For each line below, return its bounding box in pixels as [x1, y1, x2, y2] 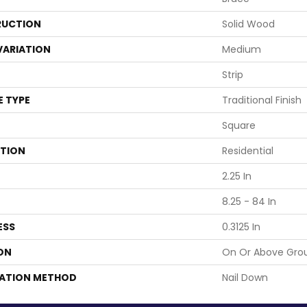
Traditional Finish [222, 93, 302, 107]
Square [222, 119, 256, 132]
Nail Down [222, 271, 268, 284]
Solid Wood [222, 17, 275, 31]
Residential [222, 144, 273, 158]
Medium [222, 42, 261, 56]
